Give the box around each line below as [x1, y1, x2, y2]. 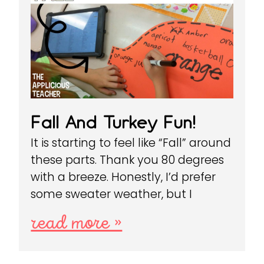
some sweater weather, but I [31, 186, 193, 202]
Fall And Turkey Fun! [31, 111, 196, 133]
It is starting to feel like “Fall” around [31, 134, 232, 151]
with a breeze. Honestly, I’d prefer [31, 169, 216, 185]
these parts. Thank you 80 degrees [31, 151, 225, 168]
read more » [31, 213, 123, 234]
